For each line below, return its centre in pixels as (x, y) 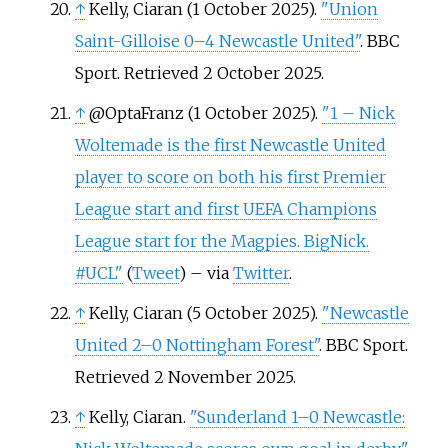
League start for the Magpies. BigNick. (221, 241)
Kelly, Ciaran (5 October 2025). (205, 313)
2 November (202, 377)
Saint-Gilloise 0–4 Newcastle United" (217, 41)
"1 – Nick (358, 113)
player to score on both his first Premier (230, 177)
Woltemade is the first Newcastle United (230, 145)
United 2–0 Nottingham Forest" (196, 345)
